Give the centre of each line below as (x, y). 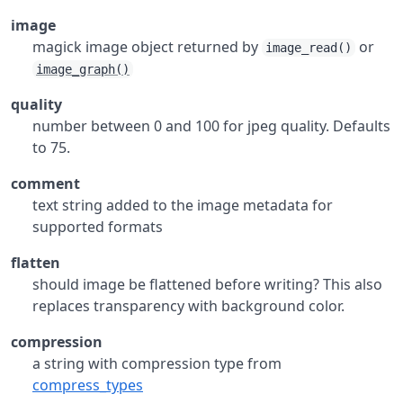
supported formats (98, 227)
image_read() (309, 48)
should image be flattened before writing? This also (207, 284)
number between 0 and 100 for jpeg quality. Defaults (211, 126)
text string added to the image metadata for (183, 205)
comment (45, 184)
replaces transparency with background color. (188, 306)
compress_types (88, 385)
